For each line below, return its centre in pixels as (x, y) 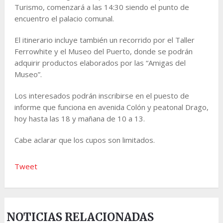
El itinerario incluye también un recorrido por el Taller (104, 40)
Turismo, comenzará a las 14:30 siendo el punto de (102, 7)
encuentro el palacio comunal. (64, 18)
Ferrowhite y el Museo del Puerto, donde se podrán (103, 51)
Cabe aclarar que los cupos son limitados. (84, 140)
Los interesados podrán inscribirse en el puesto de (102, 95)
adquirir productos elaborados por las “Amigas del (100, 62)
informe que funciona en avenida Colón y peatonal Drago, (111, 107)
